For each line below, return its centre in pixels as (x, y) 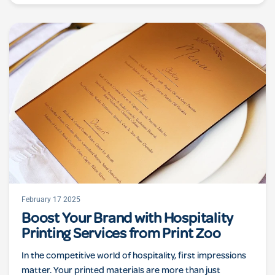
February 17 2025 (51, 199)
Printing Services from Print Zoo (121, 235)
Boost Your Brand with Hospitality (128, 219)
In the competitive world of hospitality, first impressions (134, 256)
